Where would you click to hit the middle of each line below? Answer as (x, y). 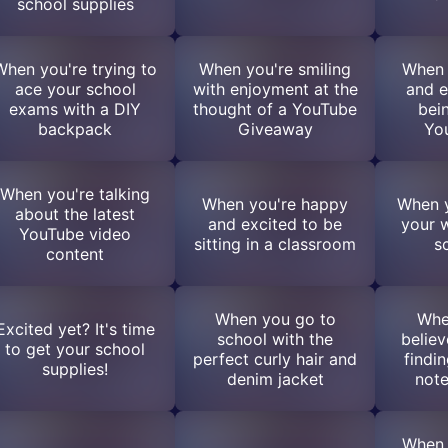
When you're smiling (275, 68)
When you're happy (275, 203)
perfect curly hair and (275, 358)
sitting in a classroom (275, 243)
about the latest (75, 213)
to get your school (75, 348)
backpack (75, 128)
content (75, 253)
